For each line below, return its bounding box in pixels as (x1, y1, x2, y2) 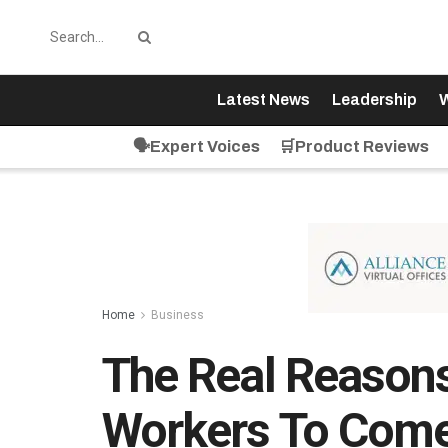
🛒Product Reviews (278, 138, 429, 155)
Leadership (331, 91, 417, 108)
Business (151, 308, 204, 322)
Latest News (216, 91, 310, 108)
